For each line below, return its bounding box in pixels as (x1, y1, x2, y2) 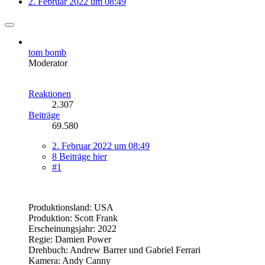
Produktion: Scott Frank (28, 212, 118, 223)
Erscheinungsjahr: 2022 (28, 223, 117, 234)
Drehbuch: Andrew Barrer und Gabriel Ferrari (28, 244, 201, 255)
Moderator (28, 57, 67, 68)
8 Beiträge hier (52, 151, 107, 161)
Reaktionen (28, 88, 71, 99)
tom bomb (28, 47, 66, 57)
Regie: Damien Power (28, 234, 111, 244)
